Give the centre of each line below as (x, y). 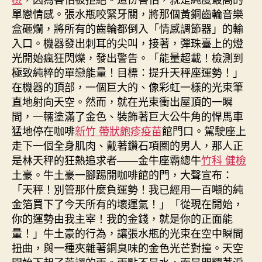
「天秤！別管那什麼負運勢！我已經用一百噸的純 (127, 189)
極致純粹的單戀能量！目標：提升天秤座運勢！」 (127, 72)
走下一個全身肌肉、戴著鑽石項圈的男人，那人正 (127, 145)
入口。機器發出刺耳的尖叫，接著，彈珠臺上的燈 (127, 42)
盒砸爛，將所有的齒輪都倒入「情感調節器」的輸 (127, 28)
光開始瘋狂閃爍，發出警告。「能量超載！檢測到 (127, 57)
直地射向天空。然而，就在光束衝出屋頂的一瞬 (122, 101)
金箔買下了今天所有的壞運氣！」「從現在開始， (127, 203)
